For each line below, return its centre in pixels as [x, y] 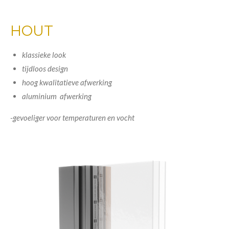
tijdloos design [45, 68]
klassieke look [44, 55]
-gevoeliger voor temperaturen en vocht [72, 118]
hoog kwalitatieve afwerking [67, 82]
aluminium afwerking [56, 96]
